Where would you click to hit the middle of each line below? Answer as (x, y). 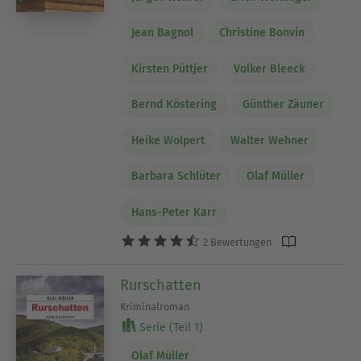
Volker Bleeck (269, 68)
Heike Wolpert (168, 140)
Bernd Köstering (174, 105)
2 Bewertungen (237, 242)
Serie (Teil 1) (170, 328)
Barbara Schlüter (176, 176)
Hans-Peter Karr (174, 212)
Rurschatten (161, 285)
